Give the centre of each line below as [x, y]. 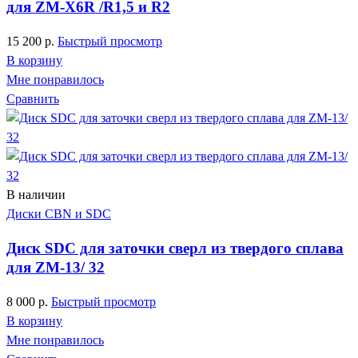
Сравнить [33, 99]
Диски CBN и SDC [59, 214]
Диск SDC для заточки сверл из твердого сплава [175, 248]
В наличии [36, 195]
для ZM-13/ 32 [56, 267]
